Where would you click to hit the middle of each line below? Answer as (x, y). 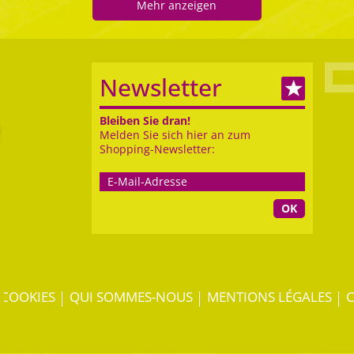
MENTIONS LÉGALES (269, 297)
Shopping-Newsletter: (157, 149)
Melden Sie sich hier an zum (175, 135)
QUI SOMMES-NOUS (131, 297)
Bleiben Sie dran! (145, 121)
